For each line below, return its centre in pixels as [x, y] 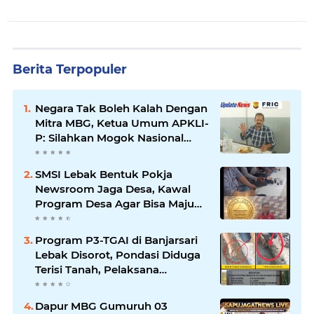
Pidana [54, 299]
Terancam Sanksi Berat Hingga [117, 284]
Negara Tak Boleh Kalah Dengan [121, 108]
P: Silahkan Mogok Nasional [109, 137]
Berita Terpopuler [70, 69]
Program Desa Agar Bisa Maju [60, 203]
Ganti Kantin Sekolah [91, 152]
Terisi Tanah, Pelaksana [97, 269]
